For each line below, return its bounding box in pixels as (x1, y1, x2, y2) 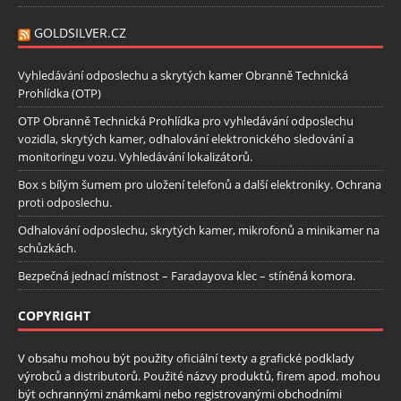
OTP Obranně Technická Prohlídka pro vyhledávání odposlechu (18, 112, 354, 129)
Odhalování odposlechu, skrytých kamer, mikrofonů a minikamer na (18, 221, 380, 238)
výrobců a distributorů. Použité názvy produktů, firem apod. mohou (18, 367, 380, 384)
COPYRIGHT (18, 306, 90, 324)
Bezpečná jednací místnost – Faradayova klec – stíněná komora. (18, 267, 355, 284)
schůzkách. (18, 239, 76, 256)
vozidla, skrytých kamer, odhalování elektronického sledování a (18, 130, 354, 147)
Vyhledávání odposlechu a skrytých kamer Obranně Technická (18, 66, 348, 83)
